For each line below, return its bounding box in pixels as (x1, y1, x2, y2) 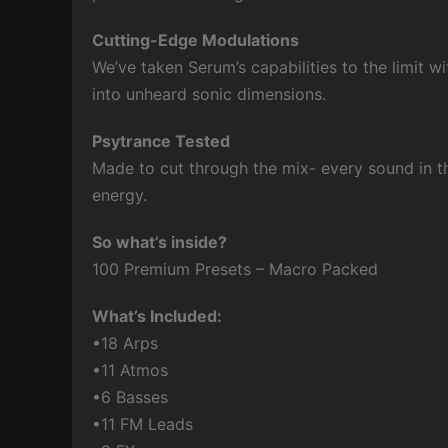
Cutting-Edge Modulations (92, 30, 299, 50)
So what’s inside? (92, 232, 227, 252)
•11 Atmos (92, 360, 168, 380)
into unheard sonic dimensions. (92, 84, 326, 104)
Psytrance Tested (92, 131, 230, 151)
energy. (92, 185, 147, 205)
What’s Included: (92, 306, 222, 326)
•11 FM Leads (92, 414, 193, 434)
